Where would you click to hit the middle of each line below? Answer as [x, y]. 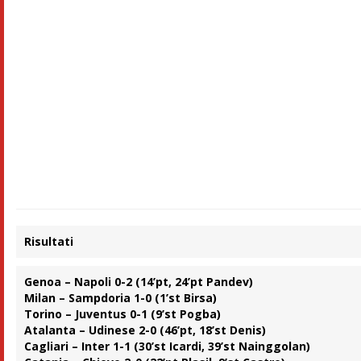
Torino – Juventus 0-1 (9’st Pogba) [123, 314]
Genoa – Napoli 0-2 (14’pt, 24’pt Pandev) [139, 282]
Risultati [49, 242]
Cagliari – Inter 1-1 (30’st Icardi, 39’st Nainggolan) [168, 346]
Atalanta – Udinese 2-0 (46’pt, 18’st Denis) [145, 330]
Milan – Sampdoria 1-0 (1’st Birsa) [121, 298]
